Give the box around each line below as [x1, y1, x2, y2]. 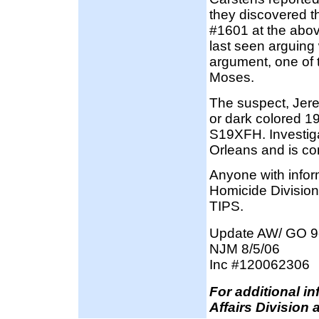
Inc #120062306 [209, 256, 310, 272]
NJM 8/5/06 [209, 241, 280, 256]
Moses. [209, 70, 254, 85]
